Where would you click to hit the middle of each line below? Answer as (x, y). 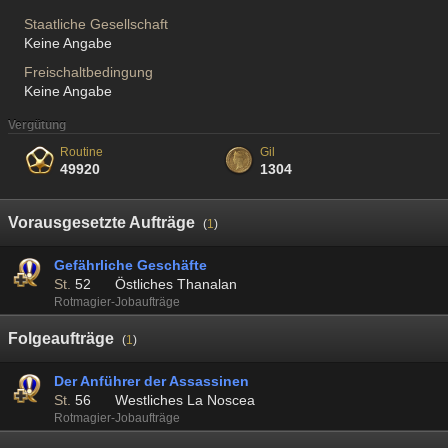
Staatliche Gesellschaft (103, 24)
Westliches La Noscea (184, 400)
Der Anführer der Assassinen (151, 381)
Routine (81, 152)
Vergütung (37, 125)
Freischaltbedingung (88, 72)
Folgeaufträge (61, 339)
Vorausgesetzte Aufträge (101, 223)
